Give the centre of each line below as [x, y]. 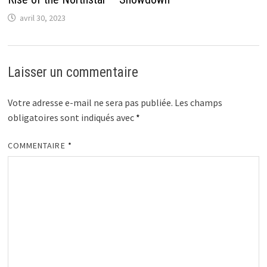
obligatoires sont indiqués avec [72, 118]
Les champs [198, 103]
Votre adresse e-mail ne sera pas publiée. [90, 103]
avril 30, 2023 [42, 18]
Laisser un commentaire [73, 73]
